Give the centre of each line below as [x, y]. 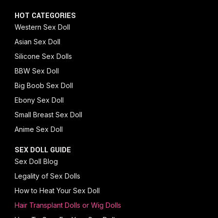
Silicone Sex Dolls [43, 56]
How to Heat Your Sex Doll [57, 190]
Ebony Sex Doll [39, 100]
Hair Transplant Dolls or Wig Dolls [68, 205]
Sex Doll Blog [36, 161]
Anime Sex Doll [39, 129]
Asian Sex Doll [37, 41]
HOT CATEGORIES [45, 16]
